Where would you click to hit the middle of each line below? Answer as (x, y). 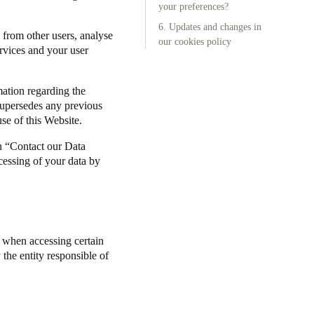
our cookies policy (195, 42)
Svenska (23, 152)
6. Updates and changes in (210, 27)
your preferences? (193, 7)
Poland (21, 81)
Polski (19, 100)
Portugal (24, 28)
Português (27, 47)
